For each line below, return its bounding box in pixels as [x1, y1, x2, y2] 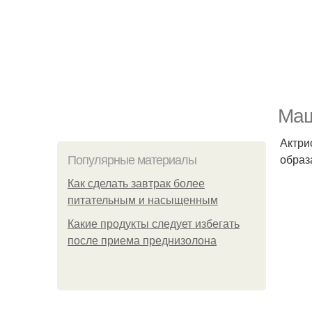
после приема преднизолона [68, 235, 217, 247]
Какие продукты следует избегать [68, 218, 240, 230]
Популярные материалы [68, 153, 196, 167]
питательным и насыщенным [68, 194, 218, 206]
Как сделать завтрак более [68, 178, 205, 189]
